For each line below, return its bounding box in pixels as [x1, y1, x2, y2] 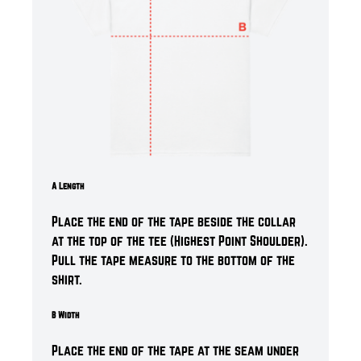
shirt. [52, 272, 82, 287]
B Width [52, 309, 79, 320]
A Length [52, 180, 84, 191]
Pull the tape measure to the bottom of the [52, 252, 295, 268]
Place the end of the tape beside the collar [52, 214, 296, 229]
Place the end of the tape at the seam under [52, 342, 299, 358]
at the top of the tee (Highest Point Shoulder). [52, 233, 308, 248]
